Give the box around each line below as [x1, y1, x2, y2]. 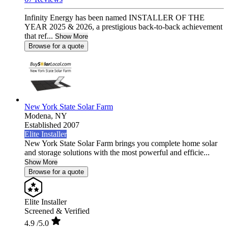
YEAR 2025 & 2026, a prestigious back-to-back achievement [24, 22, 222, 32]
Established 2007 [24, 121, 79, 130]
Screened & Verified [24, 207, 90, 216]
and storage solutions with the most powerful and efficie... [24, 148, 210, 157]
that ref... [24, 32, 53, 41]
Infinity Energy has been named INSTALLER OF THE [24, 13, 205, 22]
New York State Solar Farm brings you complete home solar [24, 139, 217, 148]
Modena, [24, 111, 55, 121]
